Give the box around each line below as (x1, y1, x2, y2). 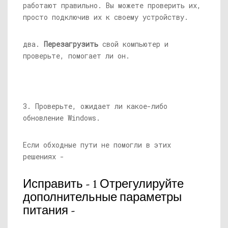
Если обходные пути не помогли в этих (23, 140, 171, 150)
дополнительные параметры (23, 189, 182, 205)
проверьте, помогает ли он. (23, 51, 130, 61)
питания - (23, 203, 75, 218)
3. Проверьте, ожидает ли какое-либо (23, 101, 167, 111)
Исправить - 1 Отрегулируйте (23, 176, 184, 192)
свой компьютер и (98, 39, 168, 49)
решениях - (23, 152, 64, 161)
